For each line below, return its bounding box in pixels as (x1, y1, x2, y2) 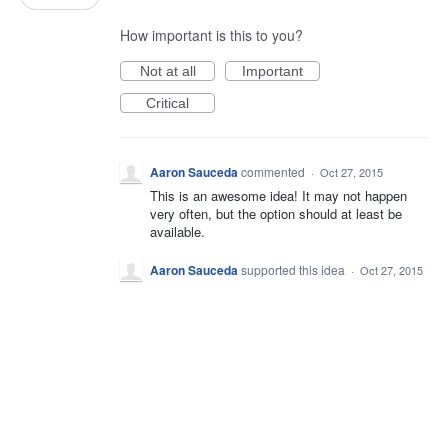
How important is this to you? (120, 25, 303, 46)
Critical (146, 95, 189, 112)
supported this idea (241, 260, 348, 278)
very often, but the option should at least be (150, 204, 402, 224)
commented (241, 163, 308, 181)
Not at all (139, 63, 196, 80)
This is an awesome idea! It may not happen (150, 186, 407, 206)
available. (150, 222, 205, 242)
